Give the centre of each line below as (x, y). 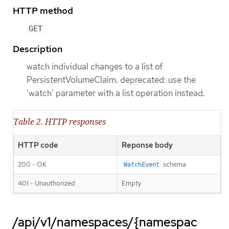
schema (174, 164)
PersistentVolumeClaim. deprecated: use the (111, 79)
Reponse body (147, 145)
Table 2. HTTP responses (60, 122)
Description (38, 49)
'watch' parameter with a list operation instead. (116, 93)
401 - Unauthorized (47, 183)
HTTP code (38, 145)
